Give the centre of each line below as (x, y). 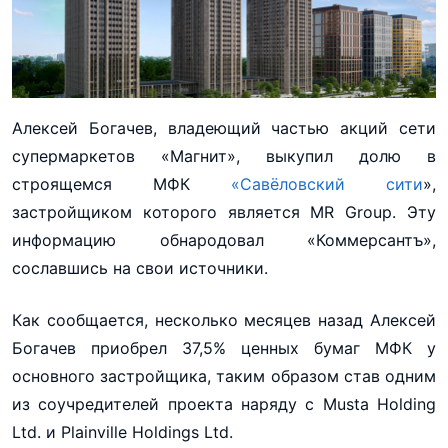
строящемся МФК (121, 184)
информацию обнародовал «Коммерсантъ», (224, 240)
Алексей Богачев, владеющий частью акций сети (224, 128)
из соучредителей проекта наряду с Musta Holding (224, 404)
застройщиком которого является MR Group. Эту (224, 212)
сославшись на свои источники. (140, 268)
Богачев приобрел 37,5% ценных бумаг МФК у (224, 348)
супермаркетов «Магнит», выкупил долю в (224, 156)
